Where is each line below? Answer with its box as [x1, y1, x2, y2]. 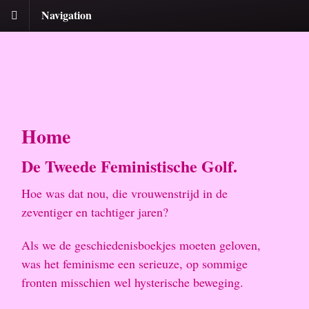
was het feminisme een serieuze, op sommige [21, 255, 248, 272]
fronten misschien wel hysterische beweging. [21, 274, 243, 291]
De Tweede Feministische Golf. [21, 153, 237, 178]
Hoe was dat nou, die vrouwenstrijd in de [21, 184, 228, 201]
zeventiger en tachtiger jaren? [21, 203, 168, 220]
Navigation [41, 6, 92, 23]
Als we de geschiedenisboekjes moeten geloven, [21, 237, 261, 254]
